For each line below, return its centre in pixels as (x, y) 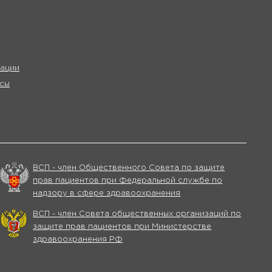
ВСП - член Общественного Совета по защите (129, 168)
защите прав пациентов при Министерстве (122, 227)
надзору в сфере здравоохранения (107, 193)
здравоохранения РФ (78, 240)
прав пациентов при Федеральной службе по (128, 181)
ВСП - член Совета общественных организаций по (137, 214)
